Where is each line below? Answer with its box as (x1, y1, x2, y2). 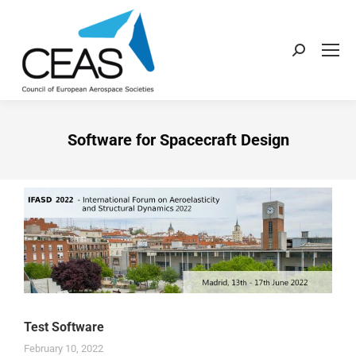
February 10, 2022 (24, 342, 103, 354)
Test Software (24, 319, 104, 335)
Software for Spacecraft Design (67, 130, 289, 149)
